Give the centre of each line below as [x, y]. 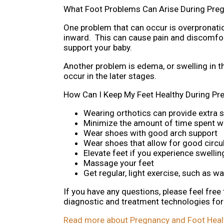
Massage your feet [119, 163]
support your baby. [100, 48]
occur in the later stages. [111, 76]
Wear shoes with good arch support [150, 133]
